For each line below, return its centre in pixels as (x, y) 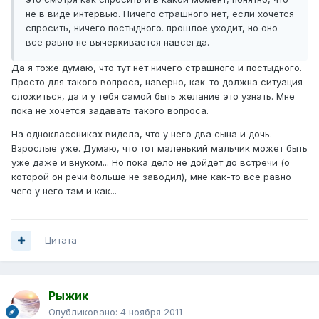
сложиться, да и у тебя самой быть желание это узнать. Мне (153, 96)
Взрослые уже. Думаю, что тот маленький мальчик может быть (159, 148)
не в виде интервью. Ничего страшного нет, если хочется (160, 14)
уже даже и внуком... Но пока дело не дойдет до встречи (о (151, 163)
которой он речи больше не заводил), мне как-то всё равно (151, 177)
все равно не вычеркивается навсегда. (117, 42)
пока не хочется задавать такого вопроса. (110, 111)
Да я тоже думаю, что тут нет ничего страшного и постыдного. (157, 68)
